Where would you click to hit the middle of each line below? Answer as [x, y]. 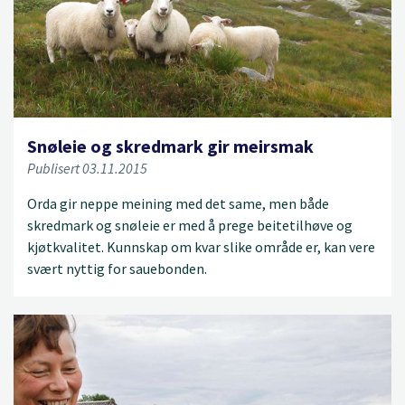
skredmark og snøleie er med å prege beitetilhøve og [190, 225]
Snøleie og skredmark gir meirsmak [170, 146]
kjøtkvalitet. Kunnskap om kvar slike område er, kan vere [201, 246]
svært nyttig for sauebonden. [117, 268]
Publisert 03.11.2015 [87, 168]
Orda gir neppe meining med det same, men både [178, 203]
